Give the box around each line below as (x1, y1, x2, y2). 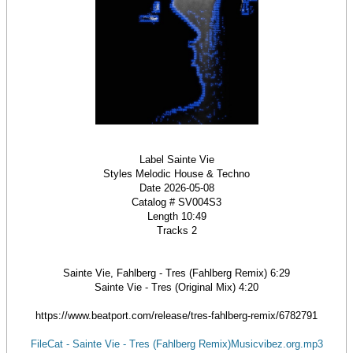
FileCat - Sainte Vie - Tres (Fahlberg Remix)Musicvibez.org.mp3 (30, 338, 323, 350)
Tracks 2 (156, 225, 197, 236)
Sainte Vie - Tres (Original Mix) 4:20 (95, 281, 258, 293)
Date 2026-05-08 (139, 182, 214, 194)
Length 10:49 (147, 210, 206, 222)
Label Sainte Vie (139, 154, 214, 165)
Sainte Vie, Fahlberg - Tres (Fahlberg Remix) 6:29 (63, 267, 290, 279)
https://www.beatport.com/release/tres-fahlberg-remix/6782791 (35, 310, 318, 321)
